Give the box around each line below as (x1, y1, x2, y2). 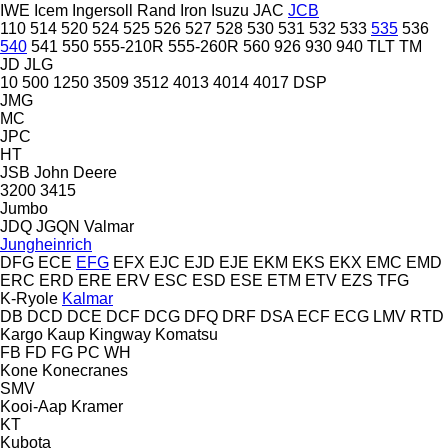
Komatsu (155, 325, 218, 343)
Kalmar (62, 289, 113, 307)
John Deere (34, 163, 117, 181)
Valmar (84, 217, 134, 235)
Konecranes (42, 361, 128, 379)
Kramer (71, 397, 123, 415)
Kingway (89, 325, 151, 343)
